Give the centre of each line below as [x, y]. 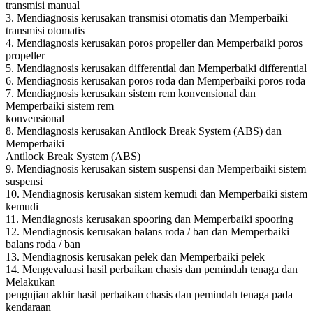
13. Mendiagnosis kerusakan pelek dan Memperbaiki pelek [135, 256]
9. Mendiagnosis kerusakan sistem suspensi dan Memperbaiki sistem [156, 168]
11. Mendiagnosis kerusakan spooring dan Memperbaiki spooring [150, 219]
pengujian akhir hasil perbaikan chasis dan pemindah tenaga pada [149, 294]
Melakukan [30, 282]
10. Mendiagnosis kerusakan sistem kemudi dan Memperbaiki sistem [156, 194]
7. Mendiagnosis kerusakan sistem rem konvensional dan [131, 93]
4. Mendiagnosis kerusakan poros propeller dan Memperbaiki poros [154, 43]
